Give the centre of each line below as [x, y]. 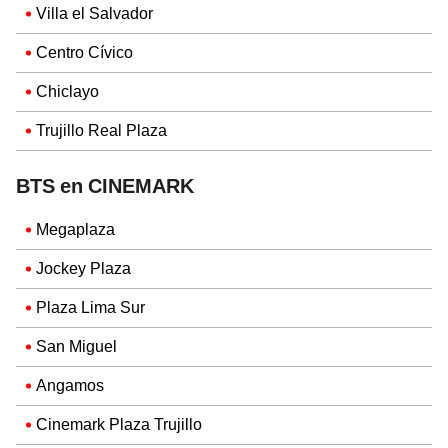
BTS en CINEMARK [105, 185]
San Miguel [76, 346]
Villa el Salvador [94, 13]
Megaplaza [75, 229]
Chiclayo [67, 91]
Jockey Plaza [83, 268]
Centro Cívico [84, 52]
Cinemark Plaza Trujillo [119, 424]
